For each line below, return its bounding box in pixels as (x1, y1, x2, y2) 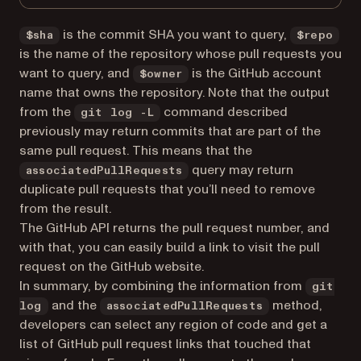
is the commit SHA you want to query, (59, 26, 290, 44)
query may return (189, 161, 294, 179)
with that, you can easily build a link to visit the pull (19, 239, 320, 256)
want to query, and (19, 64, 133, 82)
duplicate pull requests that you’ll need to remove (19, 180, 315, 198)
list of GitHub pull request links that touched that (19, 335, 311, 353)
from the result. (19, 200, 111, 218)
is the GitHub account (189, 64, 322, 82)
